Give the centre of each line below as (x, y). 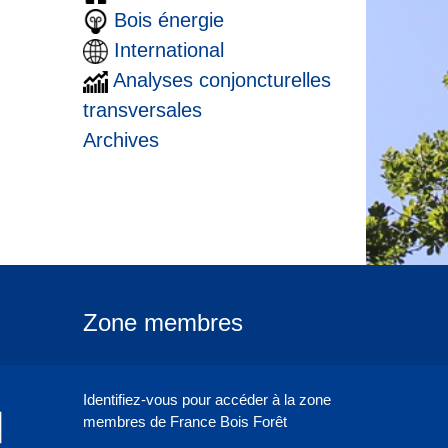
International (168, 50)
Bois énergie (168, 20)
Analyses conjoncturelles (221, 80)
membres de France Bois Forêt (184, 421)
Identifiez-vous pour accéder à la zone (206, 399)
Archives (120, 140)
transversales (142, 110)
